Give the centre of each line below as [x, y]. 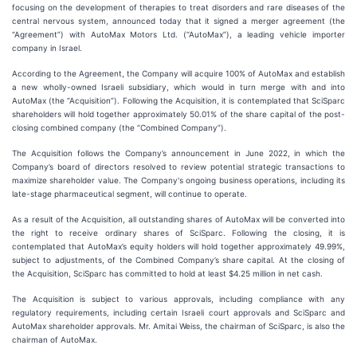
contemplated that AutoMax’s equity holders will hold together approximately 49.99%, [178, 246]
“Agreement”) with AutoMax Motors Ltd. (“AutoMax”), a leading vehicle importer [178, 34]
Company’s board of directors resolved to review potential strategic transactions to [178, 167]
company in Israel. [47, 48]
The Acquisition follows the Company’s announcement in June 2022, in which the [178, 153]
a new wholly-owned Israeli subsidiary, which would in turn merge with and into [178, 87]
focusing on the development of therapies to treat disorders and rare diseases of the [178, 7]
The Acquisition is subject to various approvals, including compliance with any [178, 299]
